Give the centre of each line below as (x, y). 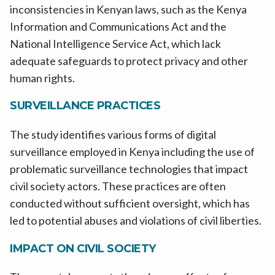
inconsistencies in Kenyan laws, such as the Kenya (128, 9)
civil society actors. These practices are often (118, 186)
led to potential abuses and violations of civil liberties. (137, 220)
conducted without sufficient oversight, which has (130, 203)
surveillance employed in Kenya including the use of (132, 151)
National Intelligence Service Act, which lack (115, 43)
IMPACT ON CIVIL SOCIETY (83, 248)
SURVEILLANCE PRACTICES (85, 106)
